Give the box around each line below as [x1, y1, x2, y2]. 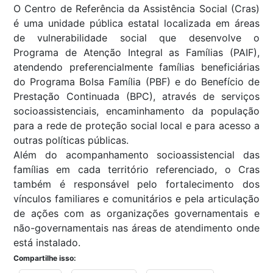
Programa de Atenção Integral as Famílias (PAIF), [13, 46, 260, 59]
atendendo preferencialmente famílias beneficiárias [13, 61, 260, 74]
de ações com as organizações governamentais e [13, 207, 260, 220]
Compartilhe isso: [13, 253, 76, 263]
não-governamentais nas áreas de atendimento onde [13, 222, 260, 235]
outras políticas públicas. [13, 134, 129, 147]
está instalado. [13, 236, 80, 249]
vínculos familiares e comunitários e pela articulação [13, 193, 260, 205]
